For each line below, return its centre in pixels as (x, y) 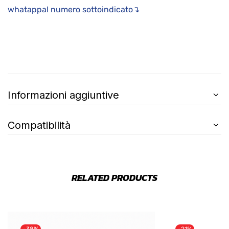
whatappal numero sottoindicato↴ (74, 9)
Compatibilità (39, 125)
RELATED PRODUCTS (114, 177)
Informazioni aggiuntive (63, 95)
